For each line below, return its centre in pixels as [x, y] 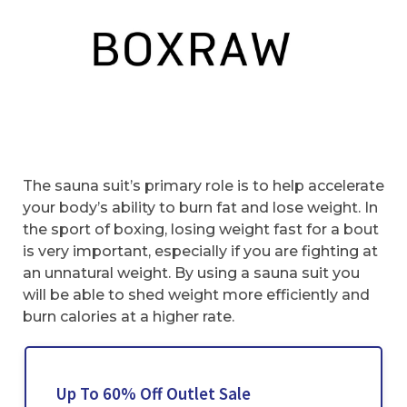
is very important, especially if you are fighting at [200, 252]
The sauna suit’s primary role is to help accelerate [203, 186]
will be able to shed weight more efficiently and [196, 295]
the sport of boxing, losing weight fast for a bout [201, 230]
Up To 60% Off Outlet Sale [153, 393]
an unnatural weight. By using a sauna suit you [191, 273]
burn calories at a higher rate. [129, 317]
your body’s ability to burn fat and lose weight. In [200, 208]
